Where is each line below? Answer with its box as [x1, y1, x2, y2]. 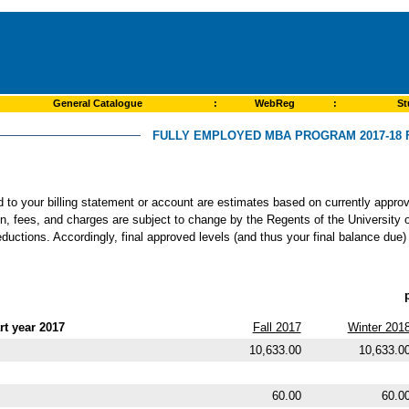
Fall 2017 [252, 320, 301, 334]
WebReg [252, 98, 298, 109]
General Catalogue [49, 98, 145, 109]
